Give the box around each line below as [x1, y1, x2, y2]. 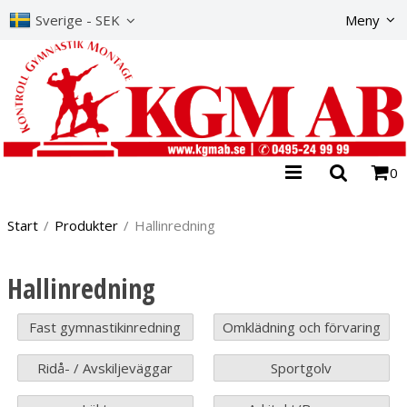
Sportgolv [271, 359, 333, 378]
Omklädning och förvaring [222, 318, 381, 337]
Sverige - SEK [35, 10, 120, 29]
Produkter [55, 216, 118, 235]
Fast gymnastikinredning [29, 318, 182, 337]
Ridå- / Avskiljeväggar [37, 359, 174, 378]
